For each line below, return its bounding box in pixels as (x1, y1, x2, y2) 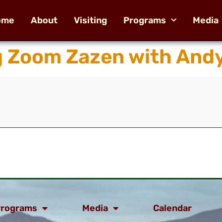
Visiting (74, 14, 108, 26)
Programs (123, 14, 166, 26)
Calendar (153, 203, 192, 214)
